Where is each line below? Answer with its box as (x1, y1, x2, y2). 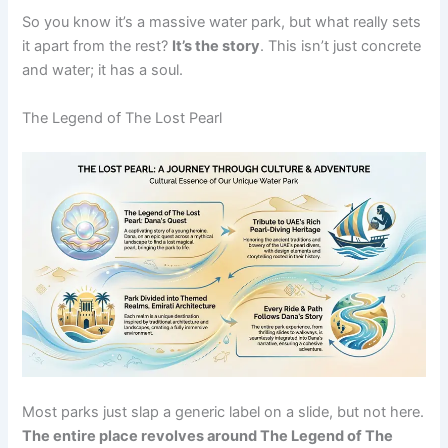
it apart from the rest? (22, 37, 173, 56)
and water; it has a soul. (22, 61, 184, 80)
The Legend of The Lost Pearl (22, 108, 223, 127)
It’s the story (172, 37, 261, 56)
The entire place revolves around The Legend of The (22, 427, 394, 446)
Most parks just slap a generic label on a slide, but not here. (22, 403, 425, 422)
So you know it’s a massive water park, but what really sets (22, 13, 422, 32)
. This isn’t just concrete (260, 37, 422, 56)
